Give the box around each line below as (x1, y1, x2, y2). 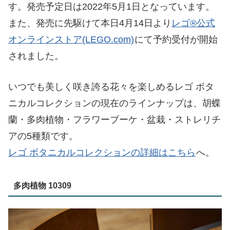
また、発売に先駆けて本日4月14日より (8, 17, 171, 28)
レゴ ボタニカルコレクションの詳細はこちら (8, 147, 196, 158)
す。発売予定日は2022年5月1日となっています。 (8, 1, 215, 12)
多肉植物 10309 (13, 181, 71, 190)
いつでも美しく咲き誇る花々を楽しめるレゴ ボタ (8, 82, 214, 92)
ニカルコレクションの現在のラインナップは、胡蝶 (8, 98, 221, 109)
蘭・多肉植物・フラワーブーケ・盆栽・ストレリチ (8, 114, 221, 125)
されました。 (8, 50, 64, 61)
